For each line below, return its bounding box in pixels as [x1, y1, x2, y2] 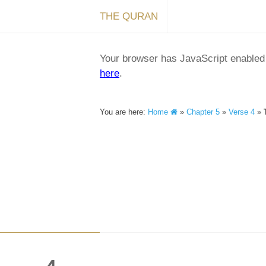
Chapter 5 [186, 107, 220, 116]
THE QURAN [100, 11, 158, 22]
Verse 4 [229, 107, 255, 116]
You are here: [100, 107, 148, 116]
